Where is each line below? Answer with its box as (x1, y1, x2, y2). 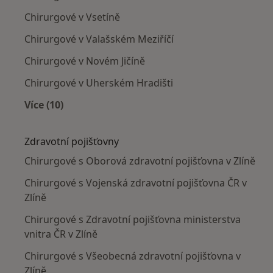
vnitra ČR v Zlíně (24, 227, 97, 241)
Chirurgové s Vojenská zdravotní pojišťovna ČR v (24, 175, 247, 190)
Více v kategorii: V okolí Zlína (43, 112, 183, 126)
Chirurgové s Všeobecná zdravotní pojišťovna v (24, 249, 241, 263)
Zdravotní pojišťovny (24, 134, 119, 148)
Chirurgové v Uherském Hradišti (24, 76, 173, 90)
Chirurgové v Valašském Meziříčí (24, 32, 174, 46)
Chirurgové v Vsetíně (24, 10, 120, 24)
